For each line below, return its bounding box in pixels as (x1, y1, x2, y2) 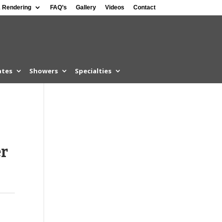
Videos (105, 4, 124, 11)
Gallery (75, 4, 96, 11)
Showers (29, 66, 58, 75)
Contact (133, 4, 156, 11)
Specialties (74, 66, 111, 75)
